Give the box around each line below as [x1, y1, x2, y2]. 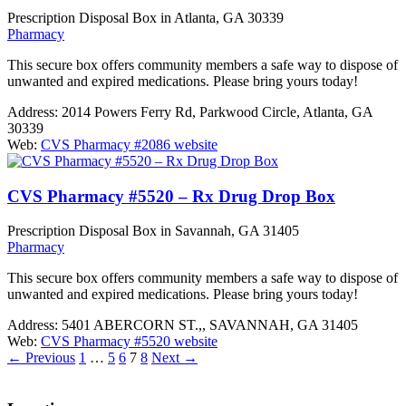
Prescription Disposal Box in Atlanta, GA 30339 [7, 9, 284, 25]
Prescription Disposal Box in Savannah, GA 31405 [7, 223, 299, 239]
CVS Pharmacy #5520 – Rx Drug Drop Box [7, 186, 335, 206]
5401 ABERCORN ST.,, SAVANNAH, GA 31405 [62, 317, 358, 333]
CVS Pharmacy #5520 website [41, 333, 217, 350]
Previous [22, 350, 75, 366]
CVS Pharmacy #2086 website [41, 136, 217, 152]
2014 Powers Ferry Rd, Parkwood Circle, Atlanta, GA [62, 103, 372, 120]
